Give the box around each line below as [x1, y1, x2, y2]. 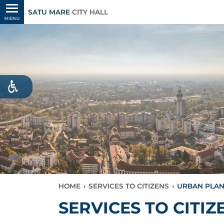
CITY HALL [70, 8, 108, 16]
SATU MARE [28, 8, 70, 16]
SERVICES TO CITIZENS [88, 182, 169, 190]
